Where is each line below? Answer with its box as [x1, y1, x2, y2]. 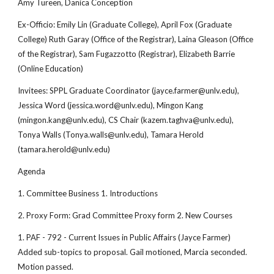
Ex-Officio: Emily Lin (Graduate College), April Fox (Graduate [18, 20, 232, 29]
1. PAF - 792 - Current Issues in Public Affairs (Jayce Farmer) [18, 232, 231, 242]
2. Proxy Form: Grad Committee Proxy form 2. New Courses [18, 210, 233, 220]
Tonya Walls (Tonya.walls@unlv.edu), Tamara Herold [18, 130, 204, 139]
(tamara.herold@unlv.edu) [18, 144, 111, 154]
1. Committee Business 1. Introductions [18, 188, 158, 198]
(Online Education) [18, 64, 84, 73]
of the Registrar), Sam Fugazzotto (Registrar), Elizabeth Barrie [18, 49, 235, 59]
